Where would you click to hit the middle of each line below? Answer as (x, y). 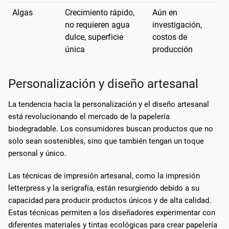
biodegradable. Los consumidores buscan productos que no (111, 129)
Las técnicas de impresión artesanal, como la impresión (104, 176)
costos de (170, 37)
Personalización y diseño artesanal (103, 84)
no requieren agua (97, 25)
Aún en (165, 12)
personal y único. (37, 153)
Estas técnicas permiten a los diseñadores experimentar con (112, 212)
